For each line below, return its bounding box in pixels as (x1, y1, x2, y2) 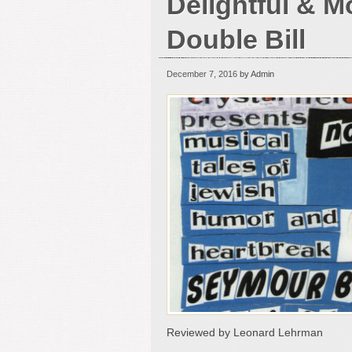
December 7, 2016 (167, 69, 237, 79)
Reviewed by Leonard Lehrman (167, 325, 323, 339)
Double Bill (167, 25, 306, 54)
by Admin (237, 69, 274, 79)
